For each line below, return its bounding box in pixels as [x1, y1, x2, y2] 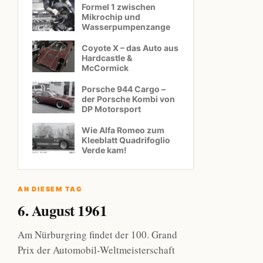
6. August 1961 [18, 200, 107, 221]
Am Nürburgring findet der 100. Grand [18, 228, 177, 241]
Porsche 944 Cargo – [82, 84, 166, 94]
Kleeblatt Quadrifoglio [82, 135, 170, 145]
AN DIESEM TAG [18, 185, 83, 193]
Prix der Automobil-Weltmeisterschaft [18, 243, 175, 257]
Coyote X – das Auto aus [82, 43, 178, 53]
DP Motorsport [82, 104, 141, 114]
